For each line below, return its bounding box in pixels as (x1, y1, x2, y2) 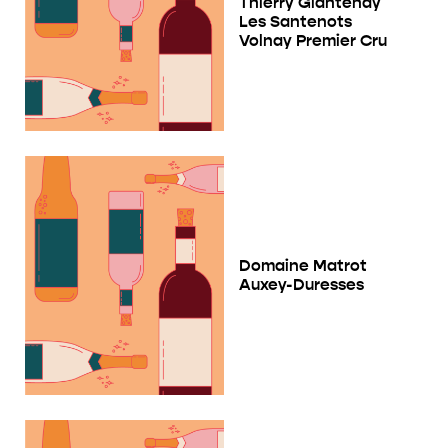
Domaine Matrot (239, 256, 367, 276)
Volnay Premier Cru (239, 30, 387, 50)
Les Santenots (239, 11, 352, 31)
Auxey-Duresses (239, 275, 364, 295)
